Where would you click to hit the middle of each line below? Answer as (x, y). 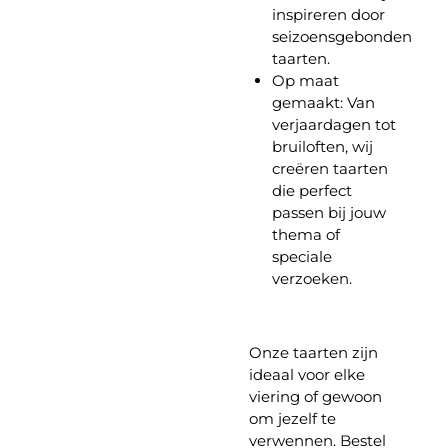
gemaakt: (307, 103)
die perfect (311, 191)
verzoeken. (311, 279)
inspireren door (328, 15)
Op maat (305, 81)
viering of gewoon (315, 397)
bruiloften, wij (322, 147)
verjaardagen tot (333, 125)
